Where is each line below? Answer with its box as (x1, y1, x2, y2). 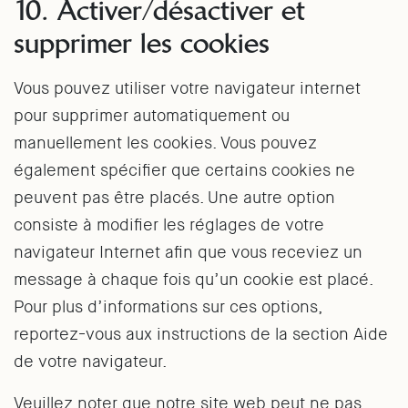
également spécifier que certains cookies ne (14, 159, 355, 181)
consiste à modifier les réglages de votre (14, 214, 324, 236)
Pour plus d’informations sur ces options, (14, 296, 321, 318)
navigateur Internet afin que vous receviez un (14, 241, 362, 263)
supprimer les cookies (14, 25, 270, 61)
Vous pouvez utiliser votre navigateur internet (14, 77, 361, 99)
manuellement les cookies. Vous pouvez (14, 132, 317, 154)
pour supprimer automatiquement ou (14, 105, 290, 127)
